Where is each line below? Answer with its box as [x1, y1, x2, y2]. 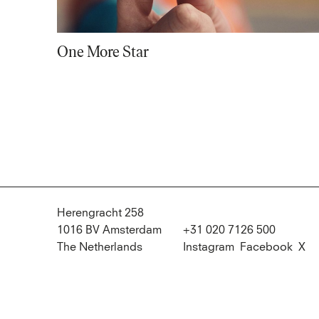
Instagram [183, 241, 234, 253]
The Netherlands [57, 241, 142, 253]
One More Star [57, 43, 149, 61]
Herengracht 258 [57, 207, 144, 219]
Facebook [240, 241, 293, 253]
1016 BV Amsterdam [57, 224, 162, 236]
